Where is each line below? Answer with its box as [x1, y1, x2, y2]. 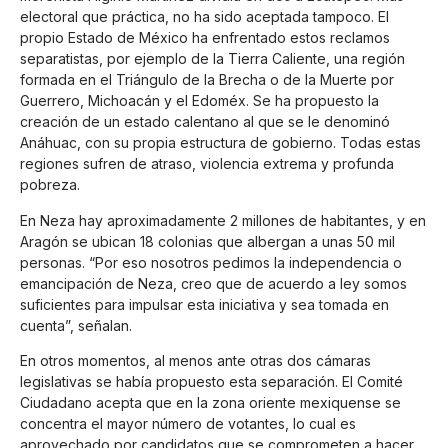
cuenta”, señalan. [20, 316, 132, 334]
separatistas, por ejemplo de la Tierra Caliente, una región [20, 50, 405, 68]
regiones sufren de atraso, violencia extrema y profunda [20, 155, 394, 173]
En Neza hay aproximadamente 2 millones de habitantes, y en [20, 211, 426, 229]
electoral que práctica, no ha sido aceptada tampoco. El [20, 8, 389, 26]
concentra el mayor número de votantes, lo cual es [20, 414, 356, 432]
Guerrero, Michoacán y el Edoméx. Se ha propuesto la [20, 92, 379, 110]
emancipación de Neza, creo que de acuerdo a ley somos [20, 274, 407, 292]
